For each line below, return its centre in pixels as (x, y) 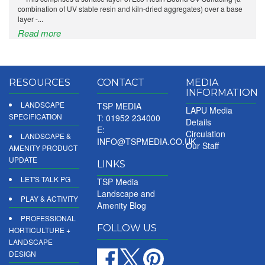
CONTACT (121, 83)
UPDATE (23, 159)
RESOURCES (40, 83)
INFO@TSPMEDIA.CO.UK (147, 141)
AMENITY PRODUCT (43, 148)
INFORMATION (222, 93)
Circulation (205, 134)
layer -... (30, 19)
